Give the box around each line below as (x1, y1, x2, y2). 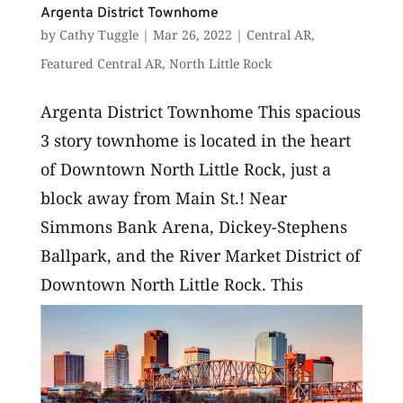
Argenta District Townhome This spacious (40, 100, 361, 122)
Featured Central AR (40, 54, 162, 72)
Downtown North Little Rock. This (40, 273, 303, 295)
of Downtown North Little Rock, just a (40, 157, 331, 180)
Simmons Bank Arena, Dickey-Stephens (40, 215, 347, 237)
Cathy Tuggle (58, 25, 139, 43)
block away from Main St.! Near (40, 186, 287, 209)
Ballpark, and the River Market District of (40, 244, 361, 266)
